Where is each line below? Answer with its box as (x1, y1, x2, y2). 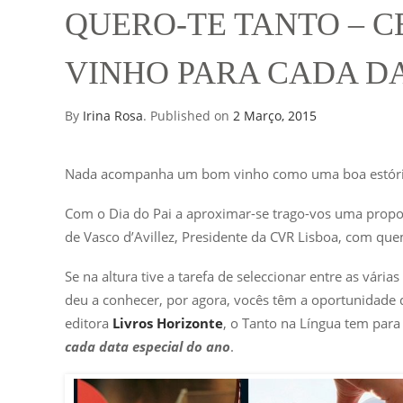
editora (65, 314, 112, 332)
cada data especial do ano (65, 337, 230, 355)
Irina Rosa (83, 107, 143, 124)
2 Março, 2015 (233, 107, 317, 124)
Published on (150, 107, 233, 124)
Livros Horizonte (112, 314, 223, 332)
